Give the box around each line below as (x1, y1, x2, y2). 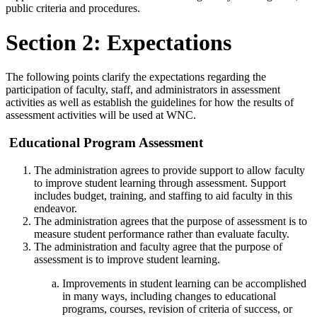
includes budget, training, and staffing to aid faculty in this (34, 189, 292, 202)
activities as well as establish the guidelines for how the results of (6, 96, 294, 109)
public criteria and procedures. (6, 1, 140, 14)
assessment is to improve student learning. (34, 253, 220, 265)
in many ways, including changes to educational (62, 289, 276, 302)
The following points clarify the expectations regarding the (6, 71, 266, 83)
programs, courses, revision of (62, 302, 199, 315)
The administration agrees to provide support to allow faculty (34, 163, 305, 176)
